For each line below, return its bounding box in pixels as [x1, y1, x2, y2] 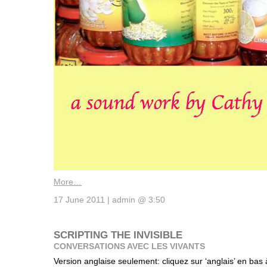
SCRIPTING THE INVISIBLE [54, 229, 182, 241]
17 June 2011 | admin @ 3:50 [54, 195, 165, 204]
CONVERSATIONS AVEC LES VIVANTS [54, 242, 205, 251]
